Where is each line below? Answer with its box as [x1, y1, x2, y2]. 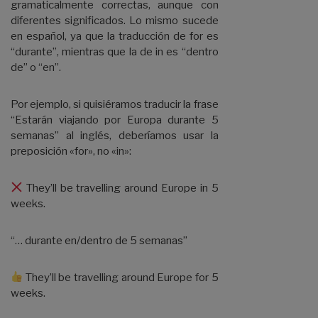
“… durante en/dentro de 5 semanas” [11, 234, 187, 247]
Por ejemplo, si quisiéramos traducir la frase [11, 97, 219, 111]
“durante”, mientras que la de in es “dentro [11, 45, 219, 58]
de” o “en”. [11, 60, 61, 74]
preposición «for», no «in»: [11, 144, 131, 158]
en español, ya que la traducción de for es [11, 29, 219, 43]
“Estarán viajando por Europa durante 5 [11, 113, 219, 126]
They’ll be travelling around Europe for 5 [23, 270, 219, 284]
